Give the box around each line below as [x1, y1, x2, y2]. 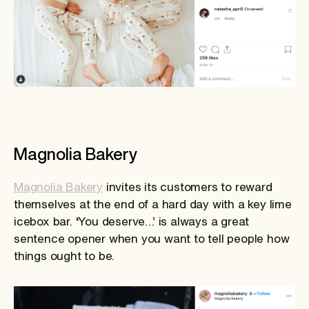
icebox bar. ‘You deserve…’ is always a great [14, 215, 250, 227]
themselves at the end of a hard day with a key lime [14, 197, 292, 210]
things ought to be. [14, 249, 115, 261]
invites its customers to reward [103, 180, 272, 192]
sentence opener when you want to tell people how [14, 232, 290, 244]
